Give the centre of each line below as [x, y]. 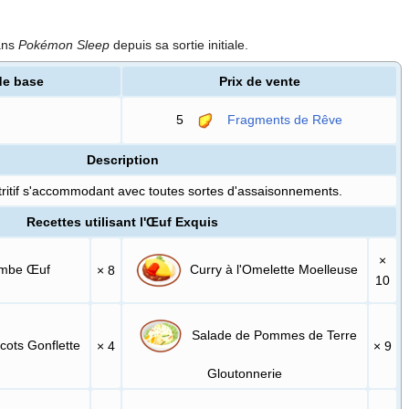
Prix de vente [259, 81]
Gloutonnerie [245, 373]
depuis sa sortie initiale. [179, 44]
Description [122, 159]
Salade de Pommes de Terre [272, 335]
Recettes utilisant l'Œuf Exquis [123, 221]
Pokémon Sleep [64, 44]
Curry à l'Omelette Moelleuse [273, 269]
